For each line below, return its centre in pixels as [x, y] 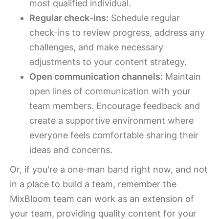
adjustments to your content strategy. [108, 62]
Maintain [182, 77]
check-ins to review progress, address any [117, 33]
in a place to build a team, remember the [93, 184]
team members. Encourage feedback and [115, 106]
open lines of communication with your [110, 91]
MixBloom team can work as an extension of [102, 199]
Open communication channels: [96, 77]
